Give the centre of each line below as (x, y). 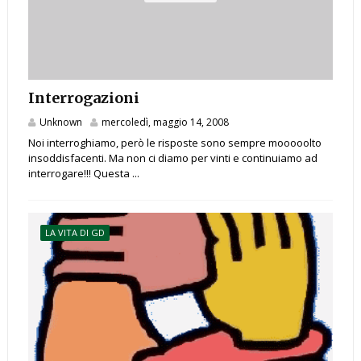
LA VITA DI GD (75, 233)
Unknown (60, 122)
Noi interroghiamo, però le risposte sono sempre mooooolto (174, 143)
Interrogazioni (83, 98)
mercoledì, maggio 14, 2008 (165, 122)
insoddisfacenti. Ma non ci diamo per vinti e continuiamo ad (172, 158)
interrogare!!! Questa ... (83, 174)
